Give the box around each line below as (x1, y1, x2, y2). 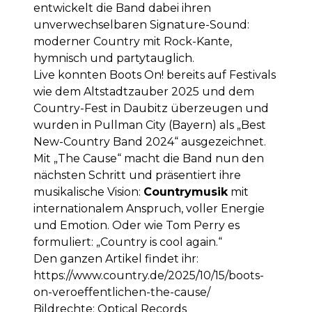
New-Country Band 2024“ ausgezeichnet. (33, 135, 266, 148)
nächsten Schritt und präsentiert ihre (33, 169, 241, 182)
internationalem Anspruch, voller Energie (33, 202, 265, 215)
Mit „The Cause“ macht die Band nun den (33, 152, 264, 165)
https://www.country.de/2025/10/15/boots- (33, 269, 264, 282)
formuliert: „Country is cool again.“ (33, 235, 222, 249)
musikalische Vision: (33, 185, 143, 198)
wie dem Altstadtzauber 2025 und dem (33, 85, 254, 98)
